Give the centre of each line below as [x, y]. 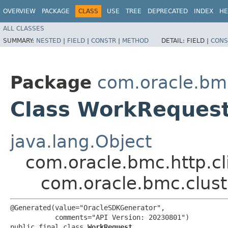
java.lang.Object [81, 141]
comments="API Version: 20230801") [100, 217]
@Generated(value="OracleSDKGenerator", [88, 207]
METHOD [135, 40]
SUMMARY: [20, 40]
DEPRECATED [168, 11]
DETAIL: [174, 40]
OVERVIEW [19, 11]
